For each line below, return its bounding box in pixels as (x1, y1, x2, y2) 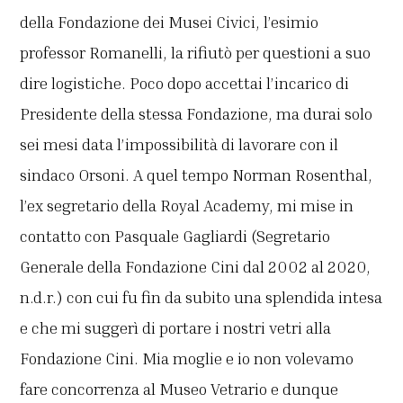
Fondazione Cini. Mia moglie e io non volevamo (20, 348, 354, 369)
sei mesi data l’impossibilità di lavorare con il (20, 134, 339, 155)
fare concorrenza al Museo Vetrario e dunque (20, 379, 339, 399)
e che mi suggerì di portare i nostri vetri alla (20, 318, 332, 338)
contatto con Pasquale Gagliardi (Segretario (20, 226, 331, 246)
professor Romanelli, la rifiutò (20, 42, 233, 63)
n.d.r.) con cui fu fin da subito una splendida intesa (20, 287, 383, 308)
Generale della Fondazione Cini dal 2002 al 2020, (20, 256, 372, 277)
